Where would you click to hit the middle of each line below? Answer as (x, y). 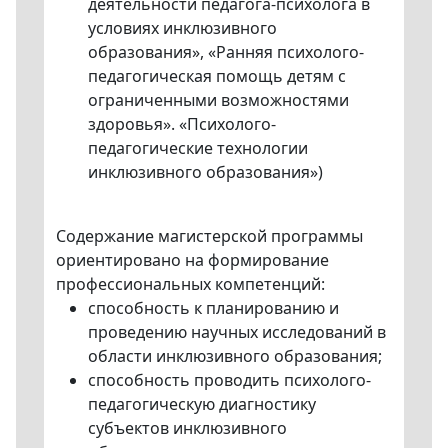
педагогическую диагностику (202, 403)
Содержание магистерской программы (209, 235)
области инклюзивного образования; (235, 355)
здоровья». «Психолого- (182, 123)
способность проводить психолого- (229, 379)
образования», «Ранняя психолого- (226, 51)
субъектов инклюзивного (187, 427)
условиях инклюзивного (182, 27)
